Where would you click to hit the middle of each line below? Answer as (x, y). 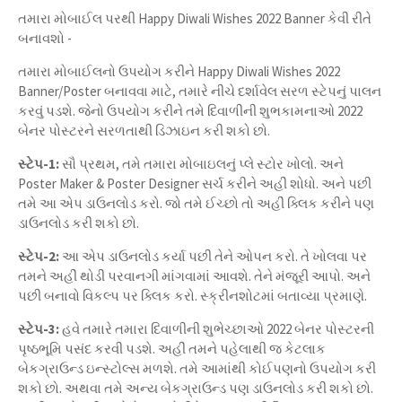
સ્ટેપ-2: (39, 256)
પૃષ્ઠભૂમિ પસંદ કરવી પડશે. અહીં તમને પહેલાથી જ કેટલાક (172, 349)
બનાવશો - (45, 38)
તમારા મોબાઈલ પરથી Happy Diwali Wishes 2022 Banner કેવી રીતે (195, 18)
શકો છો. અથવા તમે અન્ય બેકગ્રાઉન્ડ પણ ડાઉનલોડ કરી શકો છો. (196, 388)
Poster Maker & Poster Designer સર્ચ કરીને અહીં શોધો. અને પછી (195, 184)
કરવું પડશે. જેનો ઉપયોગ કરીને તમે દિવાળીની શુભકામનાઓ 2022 (190, 111)
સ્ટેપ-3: (39, 329)
